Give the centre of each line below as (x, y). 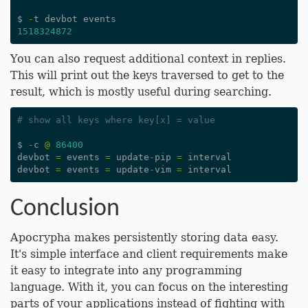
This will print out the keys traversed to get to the (147, 75)
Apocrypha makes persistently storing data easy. (144, 238)
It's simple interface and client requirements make (149, 254)
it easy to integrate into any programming (126, 271)
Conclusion (65, 209)
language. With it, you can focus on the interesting (149, 287)
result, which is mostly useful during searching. (141, 92)
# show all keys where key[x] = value (116, 120)
